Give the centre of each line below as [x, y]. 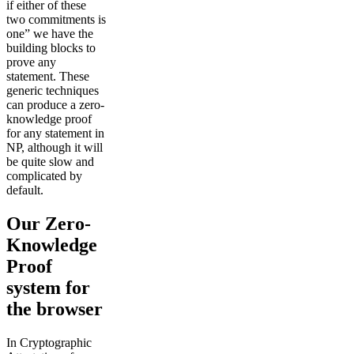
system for [48, 287]
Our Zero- [49, 223]
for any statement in [55, 133]
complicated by [44, 175]
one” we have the [50, 33]
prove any [31, 62]
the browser [55, 309]
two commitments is [56, 19]
